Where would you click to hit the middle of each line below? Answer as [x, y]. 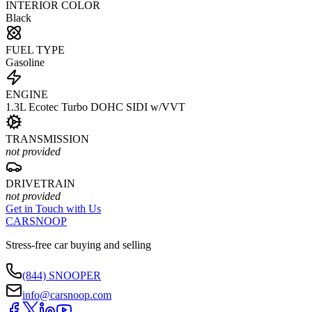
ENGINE [27, 95]
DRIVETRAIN [40, 184]
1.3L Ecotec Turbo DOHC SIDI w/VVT [95, 107]
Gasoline [25, 63]
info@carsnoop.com [67, 295]
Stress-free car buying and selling [78, 245]
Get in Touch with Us [53, 209]
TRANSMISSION [47, 139]
